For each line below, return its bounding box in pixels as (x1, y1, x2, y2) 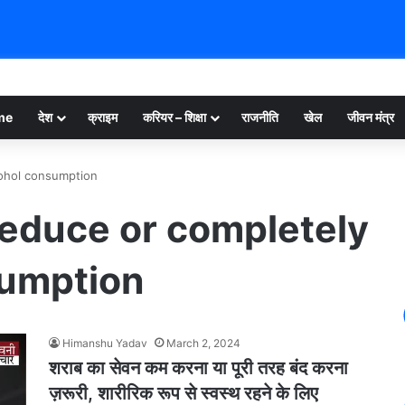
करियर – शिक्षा (143, 109, 206, 125)
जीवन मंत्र (347, 109, 394, 125)
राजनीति (241, 109, 278, 125)
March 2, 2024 (166, 336, 240, 350)
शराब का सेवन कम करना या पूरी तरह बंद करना (49, 357, 348, 379)
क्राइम (88, 109, 118, 125)
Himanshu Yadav (62, 336, 147, 350)
